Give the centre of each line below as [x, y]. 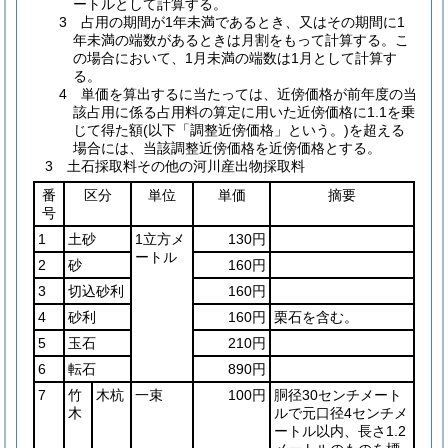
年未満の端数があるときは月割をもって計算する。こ [241, 40]
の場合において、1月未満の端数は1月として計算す [235, 58]
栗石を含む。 [316, 317]
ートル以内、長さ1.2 [340, 431]
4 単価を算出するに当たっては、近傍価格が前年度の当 [238, 94]
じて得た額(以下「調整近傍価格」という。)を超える [239, 130]
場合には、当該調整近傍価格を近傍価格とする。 [227, 148]
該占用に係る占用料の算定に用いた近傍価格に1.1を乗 [244, 112]
